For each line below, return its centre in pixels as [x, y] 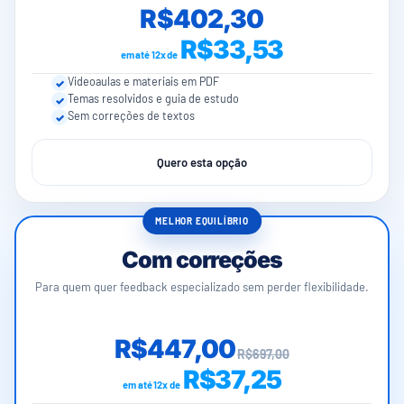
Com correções [202, 259]
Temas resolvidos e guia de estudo [153, 98]
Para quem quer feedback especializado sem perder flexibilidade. [202, 286]
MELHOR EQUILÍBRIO [202, 220]
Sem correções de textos [131, 115]
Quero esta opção [202, 162]
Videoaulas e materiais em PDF [143, 81]
